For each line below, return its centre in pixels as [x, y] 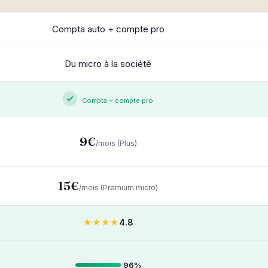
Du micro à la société [108, 64]
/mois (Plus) [116, 143]
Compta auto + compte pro [108, 29]
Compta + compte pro [118, 100]
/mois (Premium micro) [118, 188]
